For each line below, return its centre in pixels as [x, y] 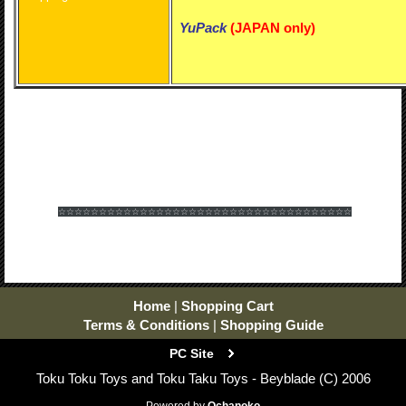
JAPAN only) [275, 28]
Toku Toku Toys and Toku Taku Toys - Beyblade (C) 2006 [203, 378]
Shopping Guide [271, 325]
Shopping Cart [227, 306]
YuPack [203, 28]
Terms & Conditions [146, 325]
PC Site [191, 353]
